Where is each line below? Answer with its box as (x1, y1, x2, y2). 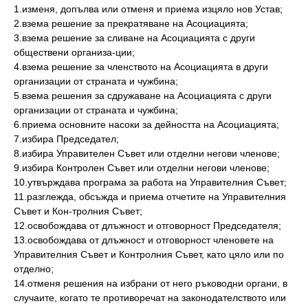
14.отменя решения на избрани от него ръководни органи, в (14, 278, 287, 289)
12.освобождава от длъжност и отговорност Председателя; (14, 220, 281, 231)
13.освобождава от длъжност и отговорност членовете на (14, 234, 274, 245)
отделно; (14, 263, 54, 274)
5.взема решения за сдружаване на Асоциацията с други (14, 90, 272, 101)
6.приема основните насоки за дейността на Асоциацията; (14, 119, 279, 130)
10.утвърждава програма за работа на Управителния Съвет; (14, 177, 287, 188)
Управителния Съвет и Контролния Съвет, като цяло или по (14, 249, 284, 260)
